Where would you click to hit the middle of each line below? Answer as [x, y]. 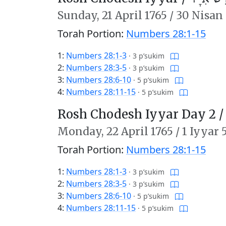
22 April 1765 [140, 131]
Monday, [82, 131]
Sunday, [80, 15]
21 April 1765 [134, 15]
